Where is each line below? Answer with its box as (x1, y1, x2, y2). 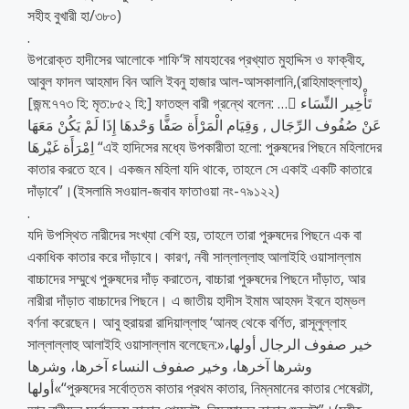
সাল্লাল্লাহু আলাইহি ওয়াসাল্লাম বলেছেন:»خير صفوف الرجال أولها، (27, 333, 225, 354)
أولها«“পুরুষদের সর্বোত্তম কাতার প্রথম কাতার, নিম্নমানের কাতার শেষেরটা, (27, 377, 54, 398)
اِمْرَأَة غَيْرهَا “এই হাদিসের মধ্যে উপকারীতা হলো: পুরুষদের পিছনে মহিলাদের (27, 136, 94, 157)
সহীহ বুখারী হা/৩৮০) (27, 5, 121, 26)
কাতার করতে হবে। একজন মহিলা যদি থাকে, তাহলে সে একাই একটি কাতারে (27, 158, 372, 179)
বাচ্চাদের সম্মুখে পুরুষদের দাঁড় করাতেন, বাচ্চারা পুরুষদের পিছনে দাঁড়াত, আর (27, 267, 365, 288)
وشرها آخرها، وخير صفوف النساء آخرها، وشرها (27, 355, 312, 376)
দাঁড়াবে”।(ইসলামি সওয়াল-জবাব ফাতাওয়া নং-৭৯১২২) (27, 180, 279, 201)
